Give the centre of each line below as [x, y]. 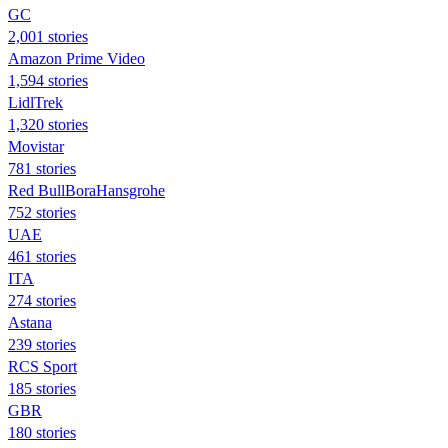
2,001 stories [48, 36]
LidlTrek [35, 102]
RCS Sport [42, 366]
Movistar [36, 146]
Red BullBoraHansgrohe [86, 190]
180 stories [42, 432]
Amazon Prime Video [76, 58]
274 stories [42, 300]
